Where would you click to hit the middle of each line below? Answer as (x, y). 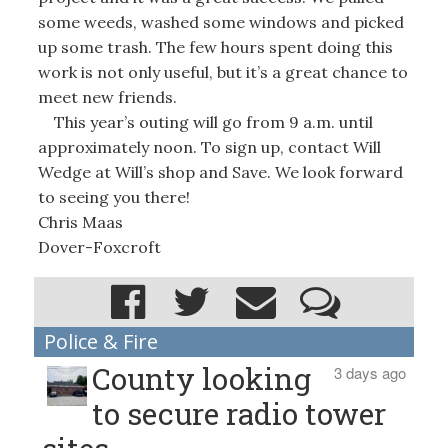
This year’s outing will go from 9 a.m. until (205, 122)
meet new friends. (107, 97)
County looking (202, 378)
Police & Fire (100, 341)
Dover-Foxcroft (99, 247)
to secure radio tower (239, 413)
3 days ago (369, 372)
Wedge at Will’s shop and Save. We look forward (220, 172)
